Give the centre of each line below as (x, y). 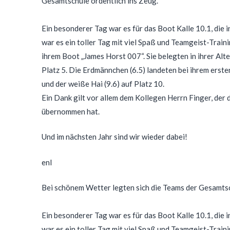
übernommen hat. (70, 111)
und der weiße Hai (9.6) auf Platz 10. (103, 83)
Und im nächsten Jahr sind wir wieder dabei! (114, 137)
